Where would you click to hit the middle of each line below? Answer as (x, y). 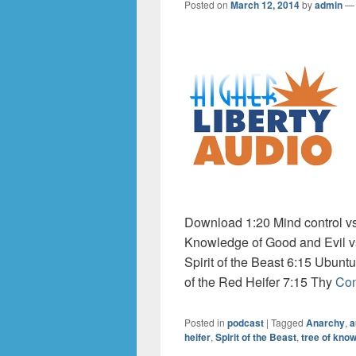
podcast (246, 323)
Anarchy (325, 323)
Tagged (287, 322)
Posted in (205, 322)
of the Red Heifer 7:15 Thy (260, 282)
